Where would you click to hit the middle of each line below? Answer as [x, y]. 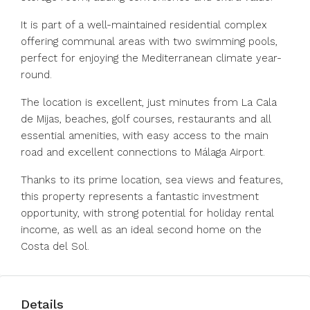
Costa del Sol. [55, 246]
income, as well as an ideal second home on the [141, 230]
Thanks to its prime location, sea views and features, [152, 180]
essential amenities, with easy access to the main [145, 136]
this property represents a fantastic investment [140, 197]
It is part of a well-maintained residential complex [144, 25]
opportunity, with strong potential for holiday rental [147, 213]
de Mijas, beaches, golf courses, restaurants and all [146, 119]
